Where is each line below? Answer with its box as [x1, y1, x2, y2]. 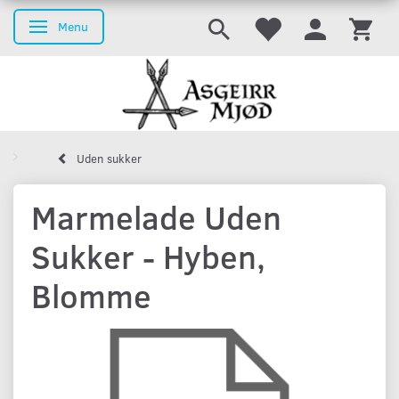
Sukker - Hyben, [31, 234, 265, 279]
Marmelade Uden [31, 195, 281, 240]
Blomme [31, 273, 151, 318]
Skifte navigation [41, 20, 134, 37]
